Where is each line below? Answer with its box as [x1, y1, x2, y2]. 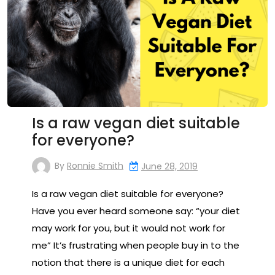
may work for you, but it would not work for [32, 221, 225, 234]
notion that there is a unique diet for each [32, 255, 225, 269]
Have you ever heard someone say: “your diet [32, 204, 240, 217]
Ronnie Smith [67, 159, 123, 172]
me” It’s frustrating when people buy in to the [32, 238, 239, 252]
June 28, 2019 [141, 160, 198, 172]
